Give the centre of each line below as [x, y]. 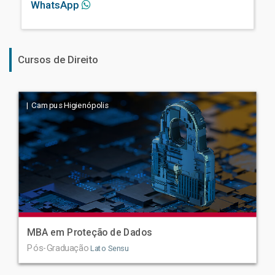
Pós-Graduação [58, 249]
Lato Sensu [109, 249]
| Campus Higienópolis [66, 105]
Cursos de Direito [58, 60]
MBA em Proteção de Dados [90, 233]
